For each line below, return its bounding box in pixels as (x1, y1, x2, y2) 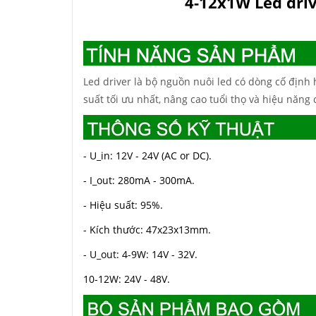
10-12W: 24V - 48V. (83, 272, 170, 286)
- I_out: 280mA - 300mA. (83, 174, 195, 187)
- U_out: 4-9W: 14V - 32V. (83, 248, 197, 261)
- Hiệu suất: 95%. (83, 198, 163, 212)
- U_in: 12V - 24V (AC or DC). (83, 149, 212, 162)
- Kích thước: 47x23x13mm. (83, 223, 211, 236)
